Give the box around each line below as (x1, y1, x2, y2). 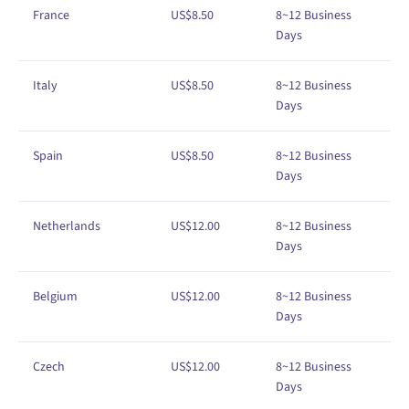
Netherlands (33, 216, 100, 236)
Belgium (33, 287, 78, 306)
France (33, 5, 69, 25)
